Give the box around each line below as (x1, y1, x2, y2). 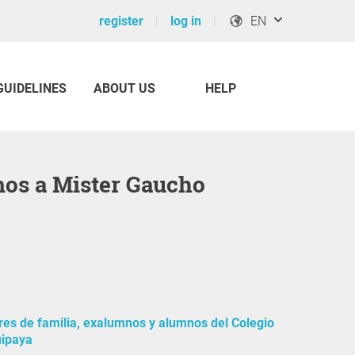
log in (170, 13, 201, 29)
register (99, 13, 143, 29)
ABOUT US (94, 81, 155, 96)
